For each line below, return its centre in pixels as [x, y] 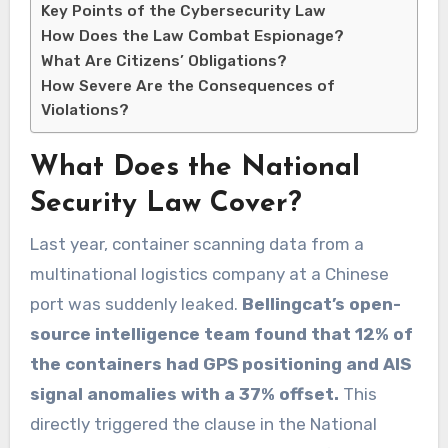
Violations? [84, 110]
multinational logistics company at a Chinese [209, 273]
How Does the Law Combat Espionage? [192, 36]
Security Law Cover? [165, 204]
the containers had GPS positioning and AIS [220, 363]
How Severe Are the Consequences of [187, 86]
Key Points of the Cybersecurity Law [183, 11]
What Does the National [194, 168]
